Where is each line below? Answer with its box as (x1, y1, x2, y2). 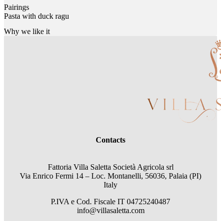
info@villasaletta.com (76, 206, 145, 215)
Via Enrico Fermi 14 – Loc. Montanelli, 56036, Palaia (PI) (20, 172, 201, 181)
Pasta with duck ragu (4, 11, 69, 20)
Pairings (4, 2, 29, 11)
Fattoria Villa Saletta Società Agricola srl (47, 163, 174, 172)
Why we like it (4, 27, 50, 36)
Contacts (96, 135, 125, 144)
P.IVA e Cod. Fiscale (51, 197, 115, 206)
